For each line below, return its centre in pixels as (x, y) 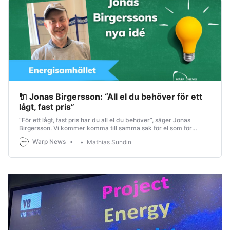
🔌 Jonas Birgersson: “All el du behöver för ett (111, 97)
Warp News (49, 142)
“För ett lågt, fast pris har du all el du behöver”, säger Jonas (105, 120)
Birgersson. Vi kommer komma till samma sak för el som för (106, 128)
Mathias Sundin (109, 142)
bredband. (35, 137)
